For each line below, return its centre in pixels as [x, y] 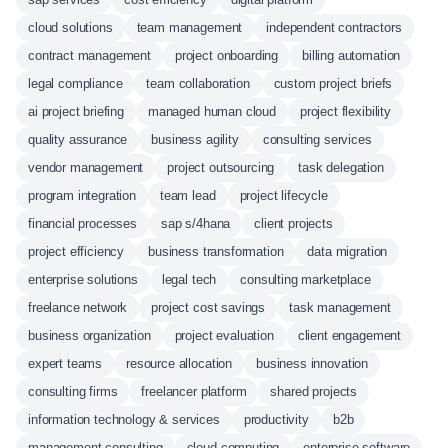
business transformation [216, 251]
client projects [293, 223]
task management [340, 307]
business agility [195, 139]
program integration [82, 195]
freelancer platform [194, 391]
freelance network [78, 307]
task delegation [341, 167]
